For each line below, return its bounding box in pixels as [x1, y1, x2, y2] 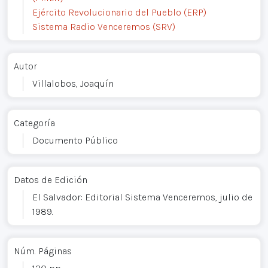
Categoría [14, 117, 55, 129]
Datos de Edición [14, 173, 87, 185]
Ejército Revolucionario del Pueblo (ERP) [32, 6, 206, 18]
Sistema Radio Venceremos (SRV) [32, 20, 175, 32]
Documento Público [32, 134, 118, 146]
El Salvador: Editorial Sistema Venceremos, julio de [32, 191, 252, 203]
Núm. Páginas [14, 245, 72, 257]
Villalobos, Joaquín [32, 77, 114, 89]
